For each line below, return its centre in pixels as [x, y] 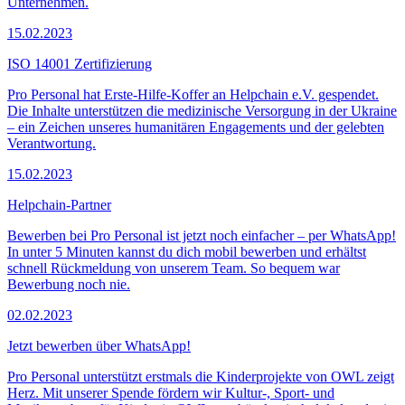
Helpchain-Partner [59, 204]
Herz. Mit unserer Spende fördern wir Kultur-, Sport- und [171, 392]
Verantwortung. [52, 143]
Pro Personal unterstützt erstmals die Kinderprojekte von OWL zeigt [201, 376]
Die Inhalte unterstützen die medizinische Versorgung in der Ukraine [202, 110]
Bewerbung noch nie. [69, 284]
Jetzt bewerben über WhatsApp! [99, 345]
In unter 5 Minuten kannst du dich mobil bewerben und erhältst [187, 251]
